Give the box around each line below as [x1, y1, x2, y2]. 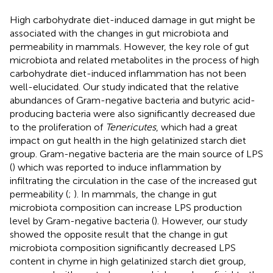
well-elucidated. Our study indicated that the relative [10, 80, 239, 93]
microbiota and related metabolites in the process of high [10, 54, 259, 66]
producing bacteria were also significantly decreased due [10, 107, 255, 119]
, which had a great [156, 121, 238, 133]
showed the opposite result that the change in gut [10, 228, 228, 240]
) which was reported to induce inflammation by [12, 161, 221, 173]
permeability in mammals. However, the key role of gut [10, 40, 249, 52]
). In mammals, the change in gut [74, 188, 217, 200]
